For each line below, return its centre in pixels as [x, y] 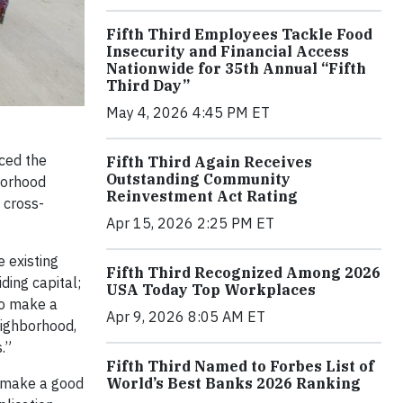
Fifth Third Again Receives [209, 161]
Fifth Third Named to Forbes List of [240, 366]
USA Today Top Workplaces [211, 289]
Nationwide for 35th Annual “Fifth [236, 68]
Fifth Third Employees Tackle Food [239, 34]
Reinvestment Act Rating [202, 196]
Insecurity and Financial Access [228, 51]
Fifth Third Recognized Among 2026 [243, 272]
